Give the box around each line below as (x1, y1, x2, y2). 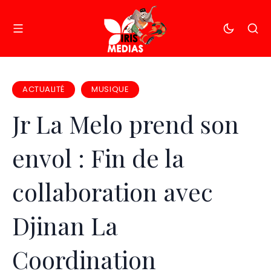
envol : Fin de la (12, 141, 184, 174)
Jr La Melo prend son (12, 107, 239, 140)
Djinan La (12, 209, 118, 241)
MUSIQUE (91, 83, 129, 96)
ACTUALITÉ (22, 83, 65, 96)
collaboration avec (12, 175, 213, 207)
